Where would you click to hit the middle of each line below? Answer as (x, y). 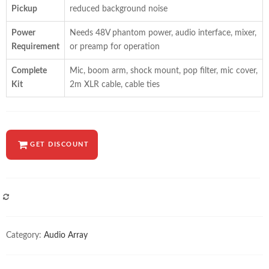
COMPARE (34, 198)
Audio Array (66, 236)
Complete (29, 71)
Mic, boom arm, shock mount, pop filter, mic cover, (164, 71)
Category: (25, 236)
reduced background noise (119, 9)
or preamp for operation (115, 47)
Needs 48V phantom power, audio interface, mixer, (163, 33)
